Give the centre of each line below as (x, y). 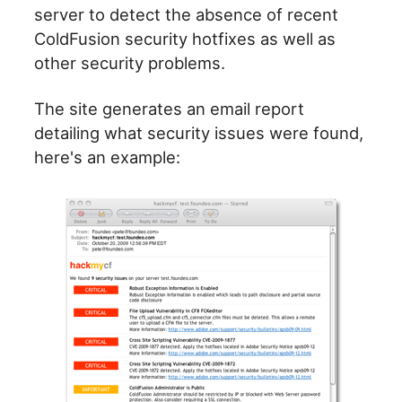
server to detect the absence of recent (187, 15)
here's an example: (108, 157)
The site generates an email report (170, 109)
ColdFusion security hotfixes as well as (185, 39)
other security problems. (130, 63)
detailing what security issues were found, (199, 133)
